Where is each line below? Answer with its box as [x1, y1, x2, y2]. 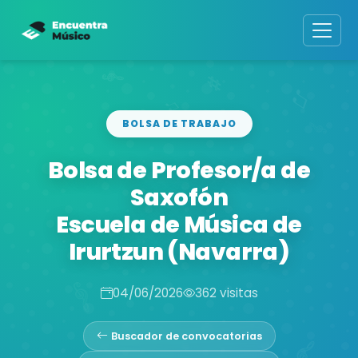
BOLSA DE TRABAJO [121, 116, 237, 130]
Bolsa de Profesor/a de [47, 153, 311, 186]
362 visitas [194, 284, 258, 301]
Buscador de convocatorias [110, 328, 262, 343]
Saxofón [130, 181, 228, 213]
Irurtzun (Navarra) [68, 235, 290, 268]
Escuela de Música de [56, 208, 302, 241]
